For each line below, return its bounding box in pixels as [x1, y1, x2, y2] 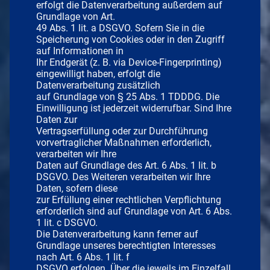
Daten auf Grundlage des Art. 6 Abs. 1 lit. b [36, 159, 216, 171]
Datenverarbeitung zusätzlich [36, 79, 160, 91]
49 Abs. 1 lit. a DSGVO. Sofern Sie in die [36, 22, 204, 34]
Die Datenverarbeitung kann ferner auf [36, 228, 198, 240]
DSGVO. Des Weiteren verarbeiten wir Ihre [36, 171, 210, 183]
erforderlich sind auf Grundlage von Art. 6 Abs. [36, 205, 232, 217]
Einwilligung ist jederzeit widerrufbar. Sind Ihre [36, 102, 231, 114]
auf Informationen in [36, 45, 124, 57]
